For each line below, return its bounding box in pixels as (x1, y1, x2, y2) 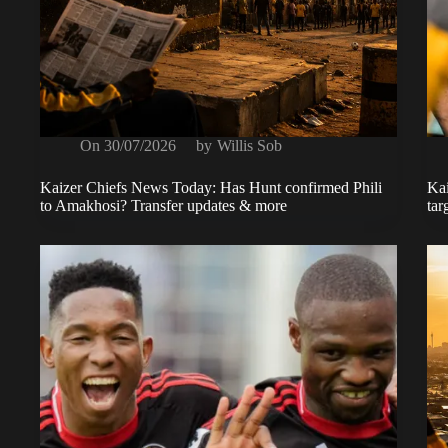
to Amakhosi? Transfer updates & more (40, 196, 287, 214)
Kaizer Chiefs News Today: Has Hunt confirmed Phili (40, 178, 382, 196)
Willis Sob (216, 136, 282, 154)
